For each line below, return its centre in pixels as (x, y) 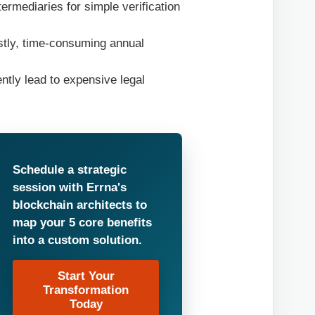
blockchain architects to (80, 204)
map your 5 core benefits (83, 222)
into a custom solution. (78, 239)
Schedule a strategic (70, 169)
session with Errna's (70, 187)
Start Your (86, 276)
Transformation (86, 290)
